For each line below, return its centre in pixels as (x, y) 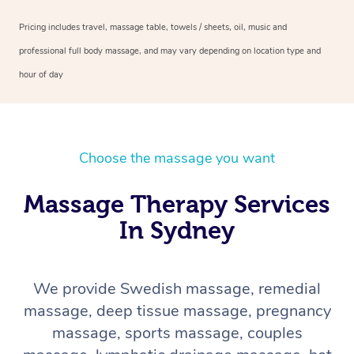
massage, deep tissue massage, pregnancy (177, 311)
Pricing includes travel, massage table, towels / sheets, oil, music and (153, 27)
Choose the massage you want (177, 158)
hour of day (41, 74)
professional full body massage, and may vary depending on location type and (170, 51)
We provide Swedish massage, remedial (177, 288)
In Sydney (177, 230)
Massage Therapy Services (177, 203)
